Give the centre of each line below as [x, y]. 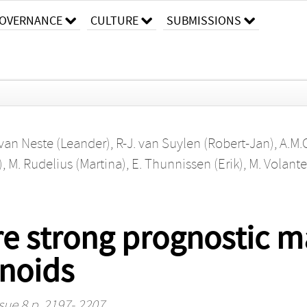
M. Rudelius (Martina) [67, 164]
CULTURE [114, 21]
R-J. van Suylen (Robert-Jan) [195, 144]
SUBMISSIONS [204, 21]
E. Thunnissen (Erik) [187, 164]
